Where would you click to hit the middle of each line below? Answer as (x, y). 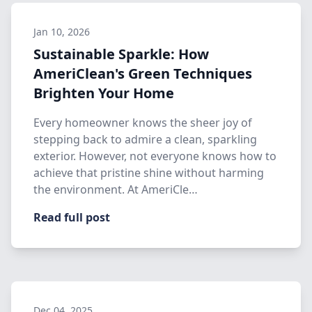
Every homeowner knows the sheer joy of (143, 123)
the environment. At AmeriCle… (116, 189)
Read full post (72, 217)
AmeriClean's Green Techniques (143, 73)
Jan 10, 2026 (62, 32)
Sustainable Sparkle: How (121, 54)
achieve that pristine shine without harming (149, 173)
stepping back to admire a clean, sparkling (145, 139)
